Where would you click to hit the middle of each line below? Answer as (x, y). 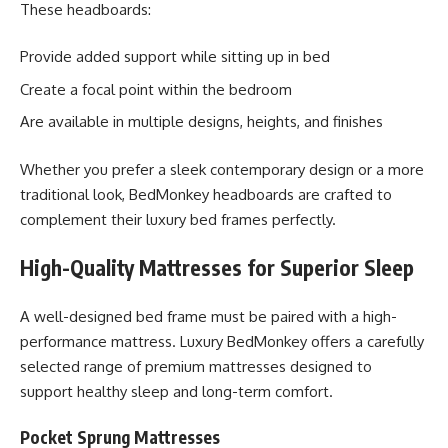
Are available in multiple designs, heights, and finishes (201, 121)
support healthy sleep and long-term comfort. (176, 391)
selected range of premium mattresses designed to (196, 366)
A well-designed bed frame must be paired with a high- (208, 316)
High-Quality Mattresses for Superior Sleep (217, 267)
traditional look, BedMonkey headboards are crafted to (206, 194)
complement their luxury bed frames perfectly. (178, 219)
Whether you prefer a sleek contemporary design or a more (222, 169)
